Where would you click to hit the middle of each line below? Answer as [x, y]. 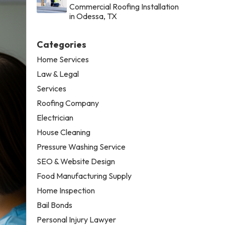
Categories [62, 44]
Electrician [55, 117]
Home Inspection [66, 190]
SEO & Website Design [76, 161]
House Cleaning [64, 132]
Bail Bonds [55, 205]
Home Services [63, 59]
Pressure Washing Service [81, 146]
